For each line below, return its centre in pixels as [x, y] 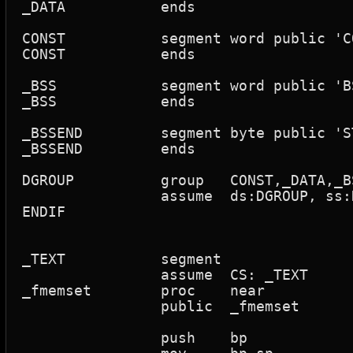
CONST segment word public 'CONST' [44, 38]
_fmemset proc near [57, 290]
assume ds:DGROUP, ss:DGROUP [91, 196]
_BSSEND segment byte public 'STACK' [52, 133]
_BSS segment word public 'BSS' [39, 85]
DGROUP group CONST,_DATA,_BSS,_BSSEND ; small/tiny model [48, 180]
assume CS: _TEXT [91, 275]
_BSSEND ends [52, 149]
